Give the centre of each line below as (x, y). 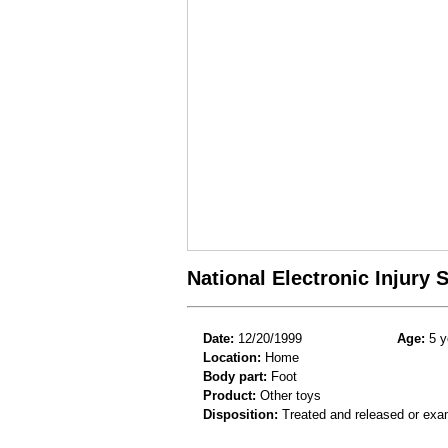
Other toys (288, 395)
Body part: (235, 376)
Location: (232, 357)
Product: (229, 395)
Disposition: (240, 414)
